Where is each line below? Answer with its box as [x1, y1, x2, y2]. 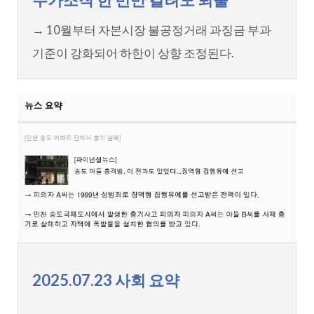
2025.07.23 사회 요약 [32, 271, 179, 290]
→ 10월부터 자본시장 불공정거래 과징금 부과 [32, 22, 271, 37]
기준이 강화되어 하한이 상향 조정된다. [32, 45, 234, 60]
